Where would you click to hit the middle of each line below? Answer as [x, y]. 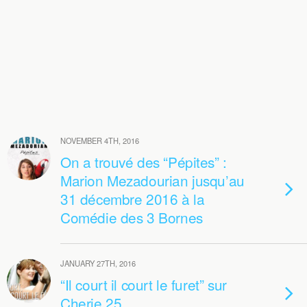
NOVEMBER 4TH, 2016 [100, 140]
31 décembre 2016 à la [133, 199]
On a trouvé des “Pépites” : [144, 162]
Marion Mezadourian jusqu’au [152, 180]
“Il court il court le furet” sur [144, 284]
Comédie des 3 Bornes [132, 217]
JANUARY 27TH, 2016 [98, 263]
